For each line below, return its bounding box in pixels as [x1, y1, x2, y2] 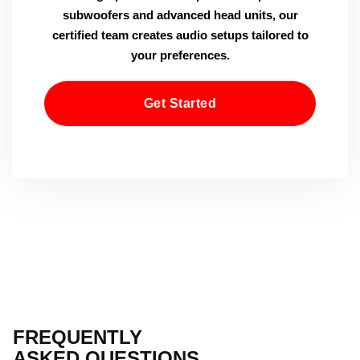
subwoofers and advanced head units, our [62, 8, 298, 22]
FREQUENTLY [13, 326, 142, 348]
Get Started [143, 96, 217, 110]
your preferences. [130, 48, 230, 62]
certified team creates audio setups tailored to [51, 28, 309, 42]
